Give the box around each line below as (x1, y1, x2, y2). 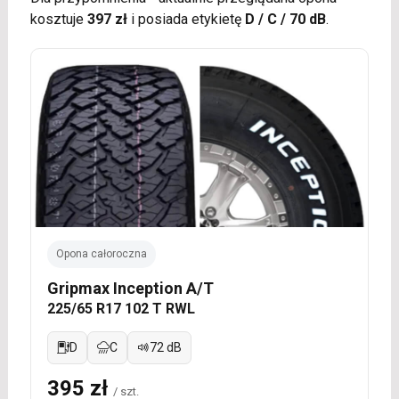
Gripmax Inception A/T (46, 278, 214, 297)
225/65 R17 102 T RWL (46, 299, 195, 317)
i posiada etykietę (126, 10, 245, 28)
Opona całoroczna (55, 247, 147, 260)
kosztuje (29, 10, 87, 28)
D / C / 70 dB (244, 10, 326, 28)
